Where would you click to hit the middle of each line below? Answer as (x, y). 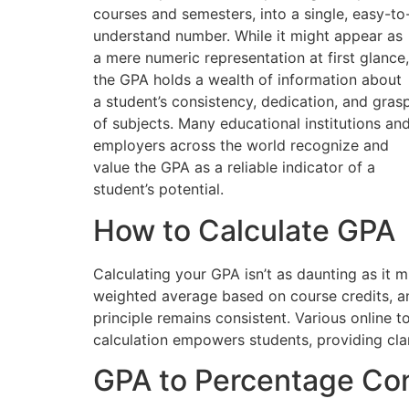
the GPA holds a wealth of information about (247, 80)
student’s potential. (158, 189)
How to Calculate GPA (244, 230)
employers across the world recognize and (241, 146)
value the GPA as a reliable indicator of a (234, 168)
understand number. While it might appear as (248, 36)
